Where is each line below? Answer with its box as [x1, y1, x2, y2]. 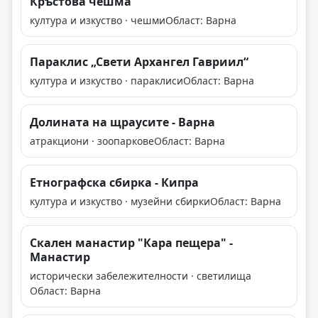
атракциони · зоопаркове [30, 134, 154, 148]
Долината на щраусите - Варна [30, 114, 215, 131]
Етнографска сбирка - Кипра [30, 175, 199, 191]
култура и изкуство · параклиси [30, 74, 183, 88]
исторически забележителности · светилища [30, 269, 251, 283]
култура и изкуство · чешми [30, 13, 165, 28]
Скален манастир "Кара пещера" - [30, 235, 233, 251]
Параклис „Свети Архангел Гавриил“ [30, 54, 248, 70]
